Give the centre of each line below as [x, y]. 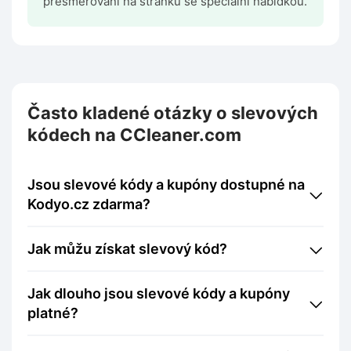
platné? [53, 313]
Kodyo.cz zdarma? [89, 204]
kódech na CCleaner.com [134, 135]
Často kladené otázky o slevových [173, 113]
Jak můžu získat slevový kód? [131, 249]
